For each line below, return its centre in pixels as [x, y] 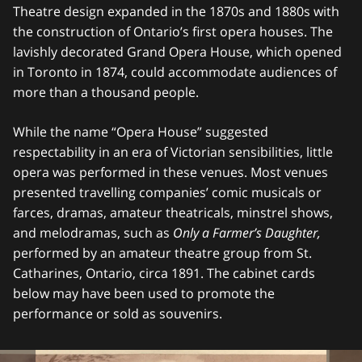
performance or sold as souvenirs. [118, 314]
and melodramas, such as [93, 233]
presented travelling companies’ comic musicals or [167, 192]
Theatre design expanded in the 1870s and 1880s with [176, 11]
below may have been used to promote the [144, 293]
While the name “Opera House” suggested [141, 132]
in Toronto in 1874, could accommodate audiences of [175, 72]
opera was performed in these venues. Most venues [170, 172]
